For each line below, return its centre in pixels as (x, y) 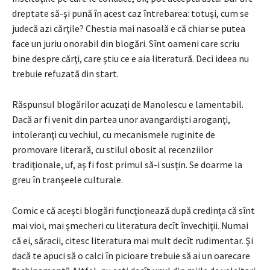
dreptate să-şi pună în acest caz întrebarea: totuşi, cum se (130, 13)
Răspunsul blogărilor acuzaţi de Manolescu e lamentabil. (128, 104)
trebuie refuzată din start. (65, 73)
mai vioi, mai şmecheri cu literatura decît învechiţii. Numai (130, 225)
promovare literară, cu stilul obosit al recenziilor (112, 149)
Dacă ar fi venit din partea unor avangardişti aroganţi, (121, 119)
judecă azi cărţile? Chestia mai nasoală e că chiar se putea (129, 28)
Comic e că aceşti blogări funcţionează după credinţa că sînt (133, 210)
